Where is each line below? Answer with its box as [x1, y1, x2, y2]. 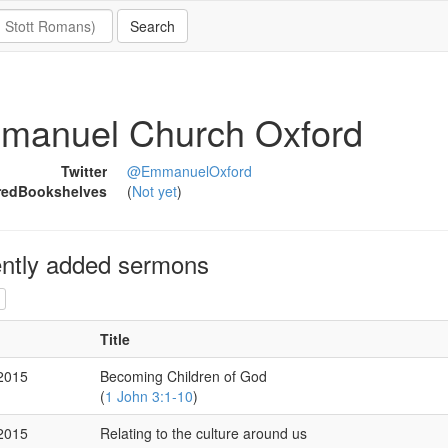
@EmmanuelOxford [126, 161, 252, 181]
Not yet [131, 181, 177, 201]
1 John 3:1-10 [104, 386, 193, 407]
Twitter [60, 161, 107, 181]
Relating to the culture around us [99, 423, 307, 444]
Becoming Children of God [99, 366, 267, 387]
